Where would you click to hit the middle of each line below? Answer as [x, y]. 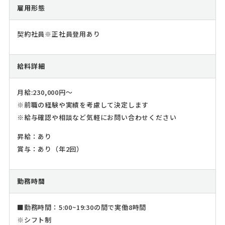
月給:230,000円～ [45, 92]
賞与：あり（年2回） [50, 149]
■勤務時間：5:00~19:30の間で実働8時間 [82, 207]
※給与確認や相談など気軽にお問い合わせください [97, 118]
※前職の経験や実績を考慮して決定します [83, 105]
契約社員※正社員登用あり [59, 34]
